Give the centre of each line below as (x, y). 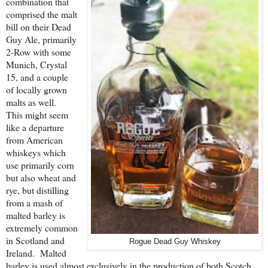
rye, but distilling (37, 190)
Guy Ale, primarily (41, 39)
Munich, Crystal (36, 64)
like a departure (35, 127)
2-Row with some (39, 51)
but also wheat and (41, 177)
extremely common (42, 227)
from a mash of (34, 202)
